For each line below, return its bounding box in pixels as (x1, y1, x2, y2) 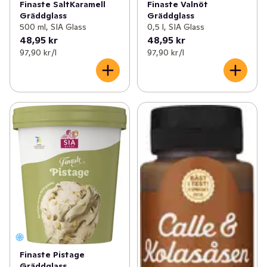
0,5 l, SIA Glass (147, 21, 204, 32)
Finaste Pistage (20, 249, 85, 260)
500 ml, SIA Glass (20, 21, 86, 32)
